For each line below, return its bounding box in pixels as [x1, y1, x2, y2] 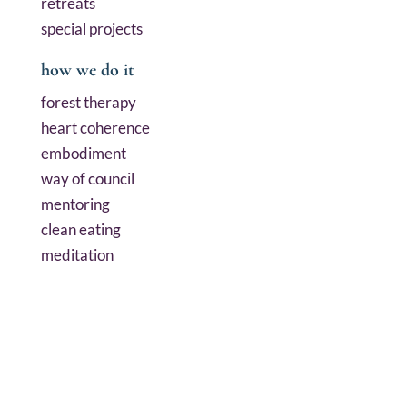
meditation [40, 245, 114, 264]
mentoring [40, 194, 110, 213]
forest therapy [40, 93, 136, 112]
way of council [40, 169, 134, 188]
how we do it [40, 59, 134, 81]
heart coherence [40, 118, 150, 137]
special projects [40, 19, 143, 38]
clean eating [40, 220, 121, 239]
